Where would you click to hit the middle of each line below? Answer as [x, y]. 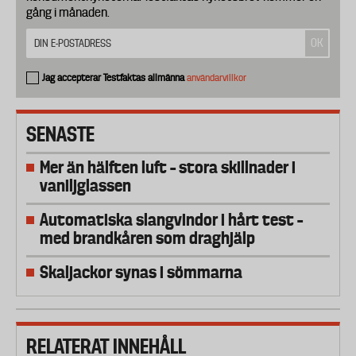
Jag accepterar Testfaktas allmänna [114, 78]
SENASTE [60, 135]
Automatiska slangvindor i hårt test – [171, 220]
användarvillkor [217, 78]
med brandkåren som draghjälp [147, 238]
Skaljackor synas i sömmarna [141, 273]
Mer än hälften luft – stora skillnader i [168, 168]
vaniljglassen [85, 186]
